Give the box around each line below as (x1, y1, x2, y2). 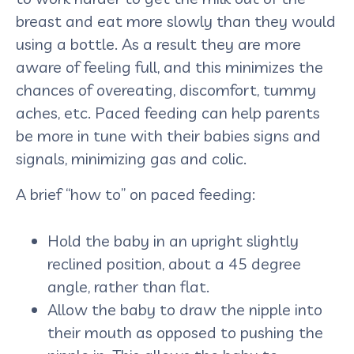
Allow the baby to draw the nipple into (47, 299, 322, 319)
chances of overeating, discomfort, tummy (16, 79, 316, 100)
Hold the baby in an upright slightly (47, 230, 299, 250)
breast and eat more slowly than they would (16, 10, 336, 31)
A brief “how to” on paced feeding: (16, 183, 263, 204)
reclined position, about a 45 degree (47, 253, 301, 273)
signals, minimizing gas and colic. (16, 148, 250, 168)
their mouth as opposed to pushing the (47, 322, 323, 342)
